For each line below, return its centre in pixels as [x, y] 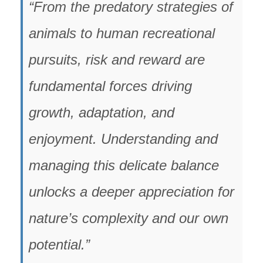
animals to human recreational [122, 33]
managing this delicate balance [124, 165]
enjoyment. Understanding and [123, 139]
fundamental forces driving [110, 86]
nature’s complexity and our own [129, 218]
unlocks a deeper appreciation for [131, 192]
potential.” [59, 245]
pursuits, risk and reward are [117, 60]
